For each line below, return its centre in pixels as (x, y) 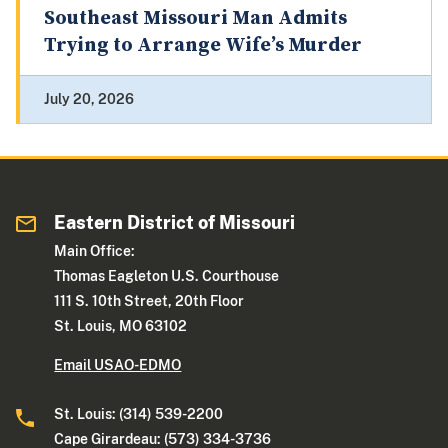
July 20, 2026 (89, 99)
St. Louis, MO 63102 (121, 326)
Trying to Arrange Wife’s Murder (203, 46)
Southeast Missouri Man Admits (195, 19)
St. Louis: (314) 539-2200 (139, 414)
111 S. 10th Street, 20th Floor (149, 301)
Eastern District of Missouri (175, 223)
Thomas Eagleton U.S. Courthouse (167, 276)
